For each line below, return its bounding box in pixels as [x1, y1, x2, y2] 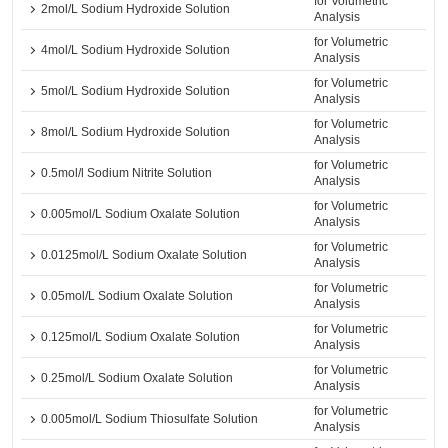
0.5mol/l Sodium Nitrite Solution [41, 166, 213, 180]
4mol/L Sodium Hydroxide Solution [41, 43, 231, 57]
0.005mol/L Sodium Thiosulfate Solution [41, 412, 259, 426]
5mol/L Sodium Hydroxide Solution [41, 84, 231, 98]
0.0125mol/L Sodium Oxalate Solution [41, 248, 248, 262]
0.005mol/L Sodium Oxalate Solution [41, 207, 241, 221]
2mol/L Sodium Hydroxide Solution [41, 2, 231, 16]
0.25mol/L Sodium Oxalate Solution [41, 371, 234, 385]
